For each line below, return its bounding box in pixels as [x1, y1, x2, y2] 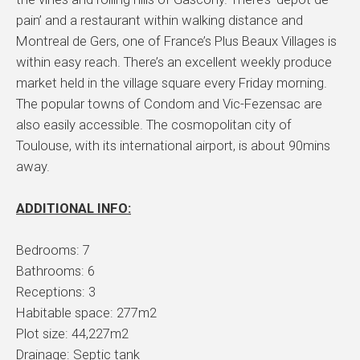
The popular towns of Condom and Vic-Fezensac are [16, 96, 322, 112]
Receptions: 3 [16, 284, 96, 301]
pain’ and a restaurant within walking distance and [16, 12, 303, 29]
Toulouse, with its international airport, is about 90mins [16, 137, 330, 154]
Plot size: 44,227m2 [16, 325, 129, 342]
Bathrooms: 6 [16, 263, 95, 280]
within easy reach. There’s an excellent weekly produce [16, 54, 332, 71]
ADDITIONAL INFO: [16, 200, 131, 217]
